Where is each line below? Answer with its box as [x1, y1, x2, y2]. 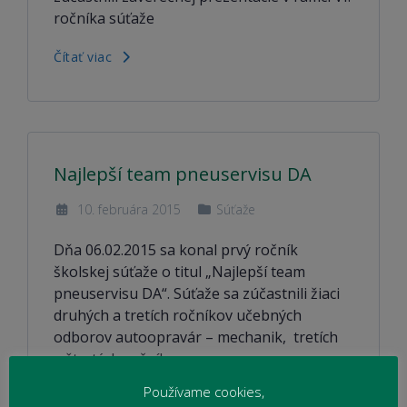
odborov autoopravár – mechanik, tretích [54, 327, 338, 347]
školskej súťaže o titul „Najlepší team [54, 262, 305, 282]
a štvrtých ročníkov [54, 349, 184, 369]
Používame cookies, [143, 382, 264, 401]
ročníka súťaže [54, 8, 154, 28]
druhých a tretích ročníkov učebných [54, 305, 302, 325]
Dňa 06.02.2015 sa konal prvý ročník [54, 240, 298, 260]
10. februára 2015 [73, 201, 181, 218]
